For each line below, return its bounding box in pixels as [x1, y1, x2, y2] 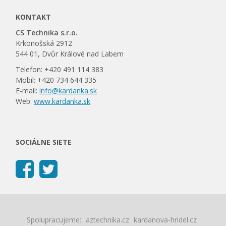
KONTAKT [16, 12, 51, 22]
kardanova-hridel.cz [134, 215, 197, 224]
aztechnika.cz [86, 215, 129, 224]
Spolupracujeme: [27, 215, 81, 224]
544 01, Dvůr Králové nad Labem [16, 49, 124, 59]
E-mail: [16, 86, 40, 95]
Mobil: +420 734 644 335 [16, 75, 97, 85]
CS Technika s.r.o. [16, 28, 78, 37]
